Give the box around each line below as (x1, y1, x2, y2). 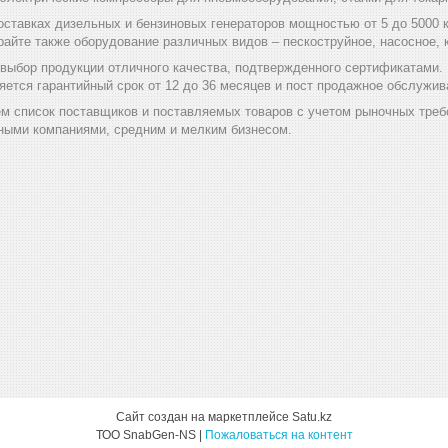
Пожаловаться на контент (204, 427, 353, 442)
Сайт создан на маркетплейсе (116, 409, 292, 424)
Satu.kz (292, 409, 332, 424)
